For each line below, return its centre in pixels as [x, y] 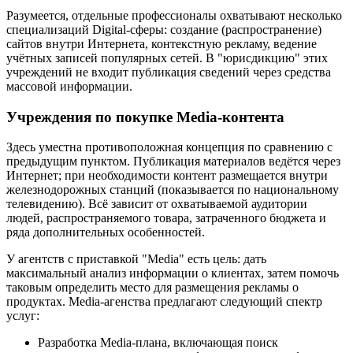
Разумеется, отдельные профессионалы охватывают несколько [174, 15]
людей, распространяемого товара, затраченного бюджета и [166, 218]
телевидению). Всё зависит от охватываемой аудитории [157, 204]
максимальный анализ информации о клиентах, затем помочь [173, 273]
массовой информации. [69, 86]
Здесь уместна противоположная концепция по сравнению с [169, 147]
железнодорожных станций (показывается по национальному [173, 190]
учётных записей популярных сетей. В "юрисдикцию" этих [167, 58]
